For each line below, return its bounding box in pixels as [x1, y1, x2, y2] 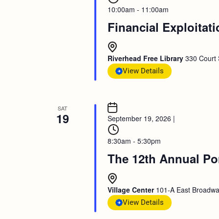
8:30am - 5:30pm [107, 136, 161, 146]
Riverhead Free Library [107, 53, 185, 63]
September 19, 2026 [107, 113, 171, 123]
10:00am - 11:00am [107, 4, 169, 14]
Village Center [107, 185, 156, 195]
